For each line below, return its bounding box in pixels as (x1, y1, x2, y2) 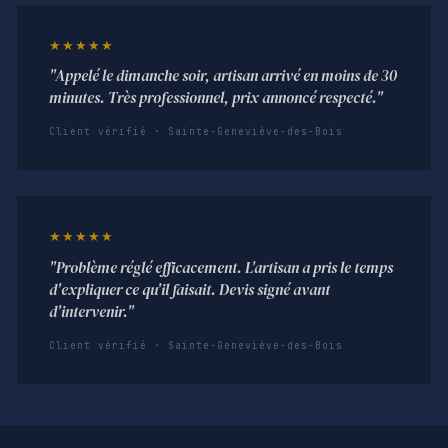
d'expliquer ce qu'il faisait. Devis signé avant (49, 279, 330, 301)
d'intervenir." (49, 301, 134, 323)
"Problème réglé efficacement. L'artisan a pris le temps (49, 257, 393, 279)
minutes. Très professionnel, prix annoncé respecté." (49, 87, 383, 109)
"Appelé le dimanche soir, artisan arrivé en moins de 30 (49, 65, 397, 87)
